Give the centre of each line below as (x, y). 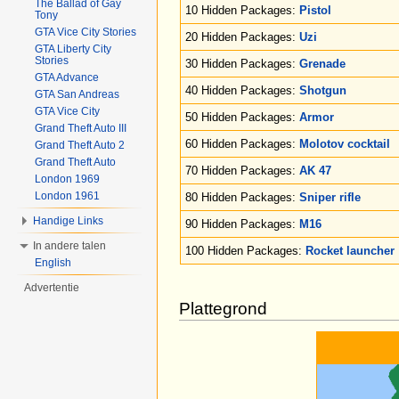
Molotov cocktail (345, 143)
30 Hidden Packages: (242, 63)
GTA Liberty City (73, 49)
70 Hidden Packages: (242, 170)
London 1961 (67, 196)
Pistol (315, 10)
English (53, 263)
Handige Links (68, 221)
